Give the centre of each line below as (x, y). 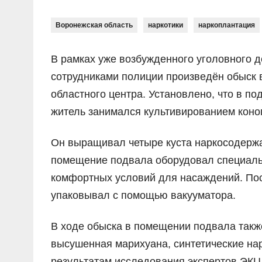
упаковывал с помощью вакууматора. (143, 196)
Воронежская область (94, 25)
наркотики (166, 25)
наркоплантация (227, 25)
